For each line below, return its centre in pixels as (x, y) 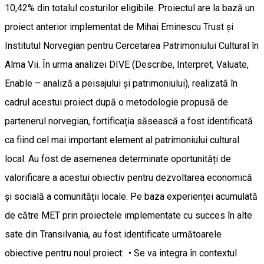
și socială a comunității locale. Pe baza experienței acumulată (131, 196)
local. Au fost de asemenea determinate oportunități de (118, 159)
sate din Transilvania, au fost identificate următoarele (113, 234)
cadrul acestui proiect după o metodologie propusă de (116, 102)
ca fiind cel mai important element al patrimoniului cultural (122, 140)
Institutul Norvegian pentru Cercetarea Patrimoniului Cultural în (132, 45)
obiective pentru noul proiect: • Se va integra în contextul (121, 253)
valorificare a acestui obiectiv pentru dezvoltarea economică (128, 177)
